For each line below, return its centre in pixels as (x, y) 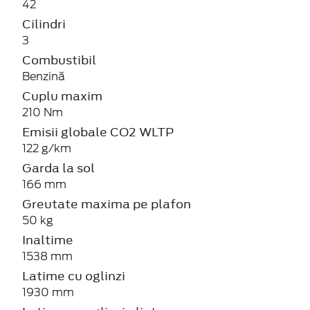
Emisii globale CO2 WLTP (98, 132)
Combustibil (59, 60)
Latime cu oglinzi (74, 276)
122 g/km (47, 148)
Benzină (44, 76)
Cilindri (44, 24)
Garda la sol (58, 168)
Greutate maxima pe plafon (107, 204)
